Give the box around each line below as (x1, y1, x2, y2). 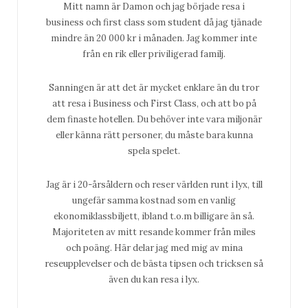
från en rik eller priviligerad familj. (82, 48, 225, 60)
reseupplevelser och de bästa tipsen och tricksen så (45, 258, 263, 270)
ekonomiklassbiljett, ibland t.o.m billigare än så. (54, 210, 254, 223)
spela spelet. (128, 145, 180, 157)
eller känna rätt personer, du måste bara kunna (55, 129, 253, 142)
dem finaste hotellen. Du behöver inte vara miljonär (46, 113, 262, 126)
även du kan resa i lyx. (109, 274, 199, 286)
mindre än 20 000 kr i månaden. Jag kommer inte (51, 32, 257, 45)
